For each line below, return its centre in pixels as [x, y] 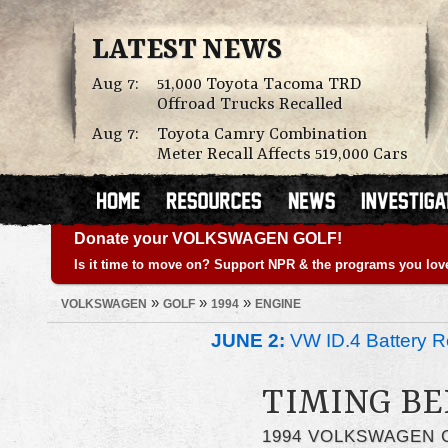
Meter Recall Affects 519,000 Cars [282, 154]
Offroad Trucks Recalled [250, 104]
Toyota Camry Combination [262, 134]
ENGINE [278, 304]
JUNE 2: [248, 341]
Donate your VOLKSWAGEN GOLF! [208, 238]
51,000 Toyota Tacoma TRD [259, 84]
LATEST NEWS [187, 51]
